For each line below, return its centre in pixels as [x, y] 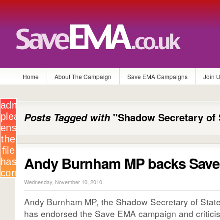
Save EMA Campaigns [157, 76]
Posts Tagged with [67, 117]
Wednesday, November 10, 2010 [63, 182]
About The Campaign [83, 76]
